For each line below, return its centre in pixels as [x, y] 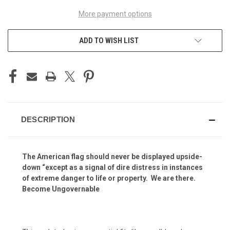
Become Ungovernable [61, 189]
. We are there [170, 178]
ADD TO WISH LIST [109, 41]
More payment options [115, 14]
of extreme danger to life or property [84, 178]
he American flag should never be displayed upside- [115, 157]
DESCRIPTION [48, 120]
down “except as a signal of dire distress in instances [112, 168]
